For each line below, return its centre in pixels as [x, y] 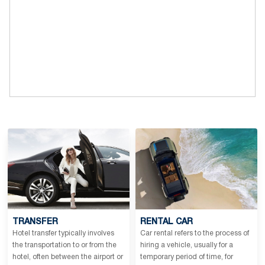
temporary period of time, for [187, 257]
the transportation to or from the [64, 245]
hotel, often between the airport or [68, 257]
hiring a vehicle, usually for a [187, 245]
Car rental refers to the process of [195, 234]
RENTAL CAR [167, 222]
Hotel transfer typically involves [63, 234]
